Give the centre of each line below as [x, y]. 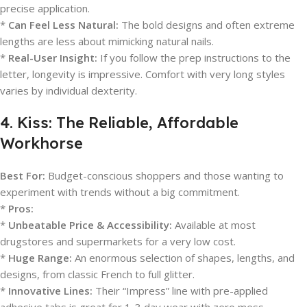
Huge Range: [40, 258]
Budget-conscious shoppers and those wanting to [164, 175]
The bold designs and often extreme [207, 25]
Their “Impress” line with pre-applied [180, 291]
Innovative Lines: [50, 291]
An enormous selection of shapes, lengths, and [183, 258]
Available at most [214, 225]
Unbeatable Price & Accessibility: [90, 225]
